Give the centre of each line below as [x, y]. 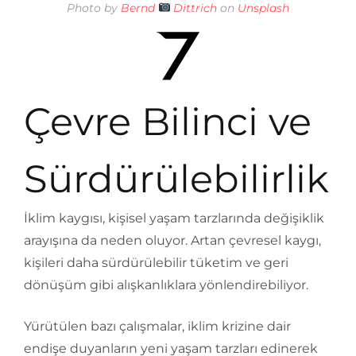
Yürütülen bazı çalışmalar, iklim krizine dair [157, 326]
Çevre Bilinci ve [168, 121]
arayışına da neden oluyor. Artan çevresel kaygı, [172, 240]
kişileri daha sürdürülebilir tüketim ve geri [156, 262]
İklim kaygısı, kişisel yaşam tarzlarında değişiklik [174, 218]
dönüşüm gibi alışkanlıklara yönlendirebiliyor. [166, 284]
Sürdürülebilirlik [176, 178]
